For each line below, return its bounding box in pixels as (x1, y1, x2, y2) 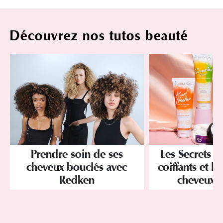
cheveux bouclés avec (26, 160, 127, 174)
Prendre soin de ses (30, 147, 123, 161)
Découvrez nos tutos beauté (10, 28, 188, 44)
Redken (59, 173, 95, 187)
